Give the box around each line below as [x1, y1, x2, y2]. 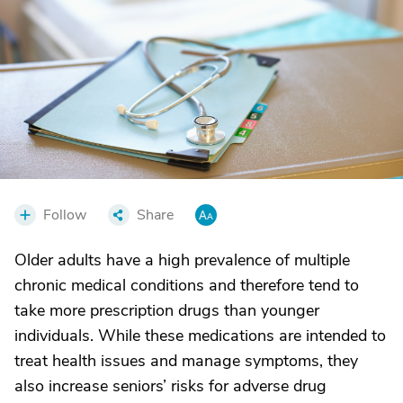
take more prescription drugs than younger [14, 299, 319, 321]
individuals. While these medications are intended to [14, 324, 386, 346]
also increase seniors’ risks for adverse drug [14, 374, 327, 397]
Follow [43, 204, 86, 225]
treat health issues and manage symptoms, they [14, 349, 358, 372]
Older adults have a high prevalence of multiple [14, 248, 350, 271]
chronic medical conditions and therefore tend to [14, 273, 359, 296]
